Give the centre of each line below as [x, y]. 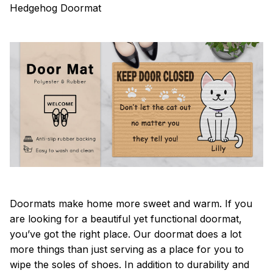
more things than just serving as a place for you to [127, 249]
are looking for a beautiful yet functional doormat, [126, 218]
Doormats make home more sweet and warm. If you [131, 203]
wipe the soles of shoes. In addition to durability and [129, 264]
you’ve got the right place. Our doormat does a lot [126, 234]
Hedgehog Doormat [55, 8]
